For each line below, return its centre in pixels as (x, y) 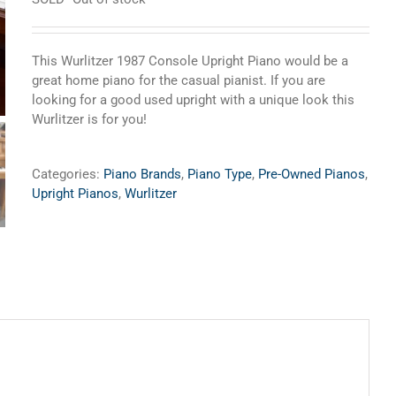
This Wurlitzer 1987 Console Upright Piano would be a (190, 61)
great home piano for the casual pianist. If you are (179, 80)
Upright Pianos (76, 194)
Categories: (68, 174)
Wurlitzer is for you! (90, 119)
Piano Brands (143, 174)
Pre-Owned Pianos (312, 174)
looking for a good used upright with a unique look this (194, 100)
